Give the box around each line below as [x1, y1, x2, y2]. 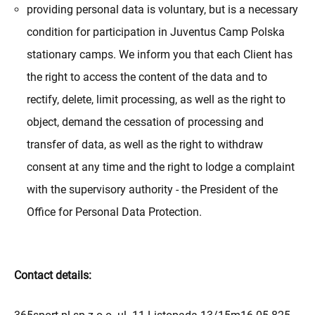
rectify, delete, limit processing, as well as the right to [27, 93, 286, 107]
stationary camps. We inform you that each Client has [27, 48, 293, 62]
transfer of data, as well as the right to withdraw [27, 138, 264, 152]
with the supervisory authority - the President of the [27, 183, 278, 197]
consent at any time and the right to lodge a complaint [27, 160, 295, 174]
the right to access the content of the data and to [27, 70, 268, 84]
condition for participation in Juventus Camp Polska [27, 25, 285, 39]
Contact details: [14, 269, 91, 283]
